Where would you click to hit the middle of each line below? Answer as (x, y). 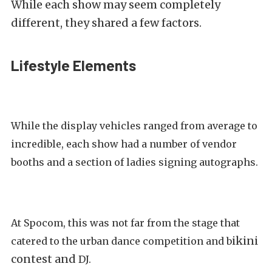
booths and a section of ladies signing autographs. (134, 162)
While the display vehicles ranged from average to (134, 126)
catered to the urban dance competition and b (121, 241)
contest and (45, 259)
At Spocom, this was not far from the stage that (125, 223)
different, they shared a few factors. (106, 23)
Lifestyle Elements (73, 66)
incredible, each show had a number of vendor (124, 144)
